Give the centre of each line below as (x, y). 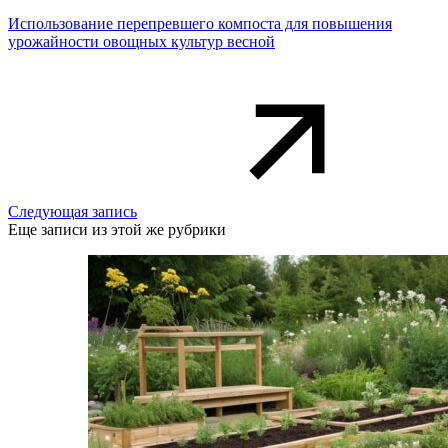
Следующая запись (72, 211)
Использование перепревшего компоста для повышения (200, 23)
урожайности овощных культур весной (141, 41)
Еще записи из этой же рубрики (117, 229)
